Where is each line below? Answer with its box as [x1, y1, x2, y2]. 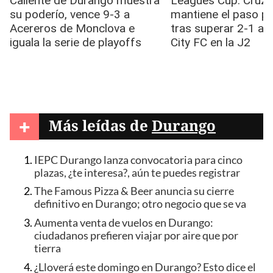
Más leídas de [49, 115, 152, 136]
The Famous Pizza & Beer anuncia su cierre [34, 185, 234, 198]
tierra [34, 241, 61, 255]
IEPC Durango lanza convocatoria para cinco [34, 153, 243, 166]
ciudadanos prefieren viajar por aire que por [34, 229, 238, 242]
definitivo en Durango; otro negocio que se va [34, 197, 246, 211]
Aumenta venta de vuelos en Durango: [34, 216, 213, 229]
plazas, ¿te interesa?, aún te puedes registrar [34, 166, 240, 179]
